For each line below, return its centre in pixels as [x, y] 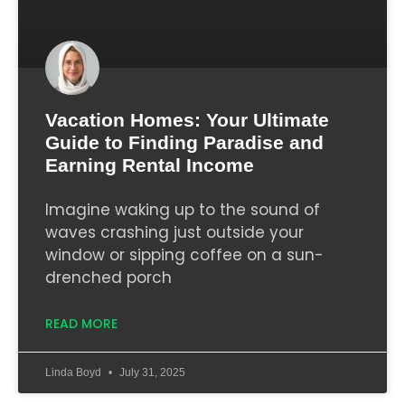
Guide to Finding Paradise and [184, 142]
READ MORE [81, 323]
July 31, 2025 [151, 372]
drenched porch [108, 277]
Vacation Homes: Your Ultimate [187, 119]
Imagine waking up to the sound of [183, 209]
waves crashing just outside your [174, 232]
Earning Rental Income [150, 165]
